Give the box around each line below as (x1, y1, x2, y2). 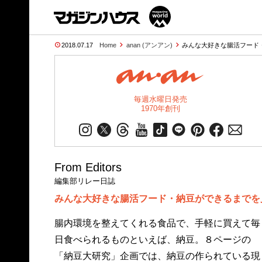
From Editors (54, 161, 122, 174)
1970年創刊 (140, 104, 180, 113)
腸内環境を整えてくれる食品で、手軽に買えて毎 (54, 218, 260, 228)
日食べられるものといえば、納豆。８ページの (54, 235, 251, 244)
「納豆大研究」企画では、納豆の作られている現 (54, 251, 260, 261)
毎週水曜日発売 (133, 95, 187, 104)
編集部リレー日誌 (54, 177, 115, 185)
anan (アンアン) (126, 42, 173, 49)
